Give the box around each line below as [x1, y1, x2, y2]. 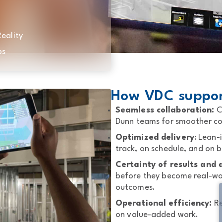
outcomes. [115, 183, 155, 192]
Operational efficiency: [115, 199, 212, 208]
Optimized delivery [115, 133, 194, 142]
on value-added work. [115, 211, 199, 219]
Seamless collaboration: [115, 106, 215, 114]
